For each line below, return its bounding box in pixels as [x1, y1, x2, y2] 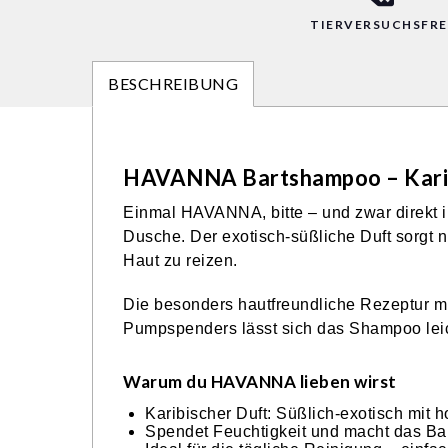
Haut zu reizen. [123, 252, 238, 269]
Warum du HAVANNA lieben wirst [123, 371, 397, 392]
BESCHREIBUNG [108, 74, 238, 93]
